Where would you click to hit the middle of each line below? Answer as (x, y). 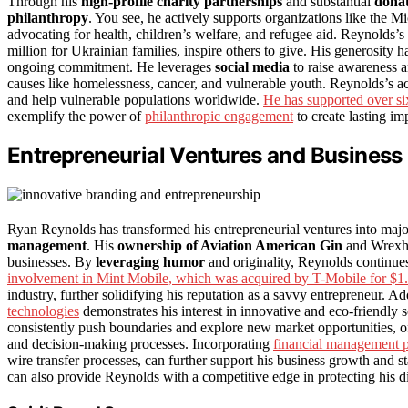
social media (252, 66)
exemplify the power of (76, 116)
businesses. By (51, 262)
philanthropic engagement (219, 116)
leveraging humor (150, 262)
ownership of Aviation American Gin (230, 246)
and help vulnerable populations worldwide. (135, 99)
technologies (43, 311)
